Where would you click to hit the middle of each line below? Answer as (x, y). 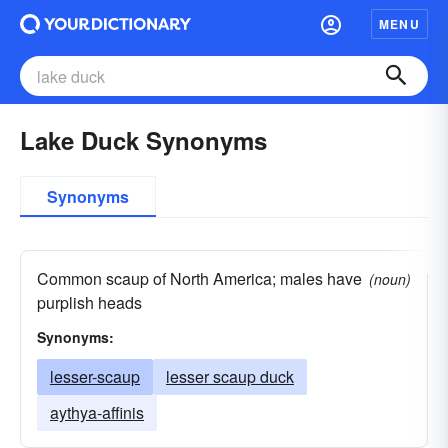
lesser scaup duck (230, 376)
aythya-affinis (97, 412)
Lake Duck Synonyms (143, 140)
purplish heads (89, 302)
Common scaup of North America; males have (199, 278)
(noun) (390, 279)
